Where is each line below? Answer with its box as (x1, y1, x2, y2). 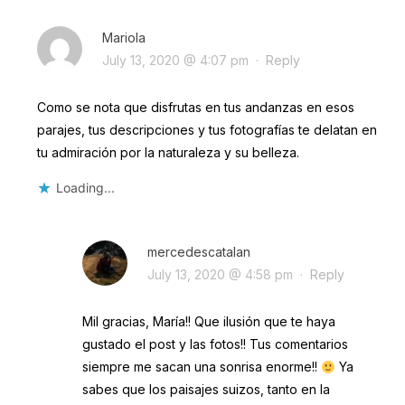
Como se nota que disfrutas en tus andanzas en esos (36, 99, 354, 116)
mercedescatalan (146, 244, 250, 260)
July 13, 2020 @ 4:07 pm (101, 52, 249, 69)
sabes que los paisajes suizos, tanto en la (81, 381, 330, 398)
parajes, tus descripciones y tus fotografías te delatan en (36, 122, 377, 138)
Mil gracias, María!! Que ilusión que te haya (81, 314, 335, 330)
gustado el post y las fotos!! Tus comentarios (81, 336, 348, 353)
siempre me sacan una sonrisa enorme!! (81, 359, 321, 375)
